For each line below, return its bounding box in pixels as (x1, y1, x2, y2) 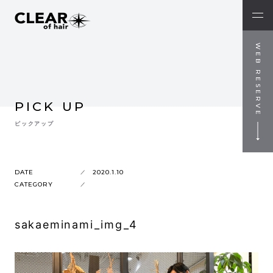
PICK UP (14, 99, 87, 114)
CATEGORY (14, 180, 53, 188)
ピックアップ (14, 119, 54, 127)
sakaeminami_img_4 (14, 218, 138, 231)
